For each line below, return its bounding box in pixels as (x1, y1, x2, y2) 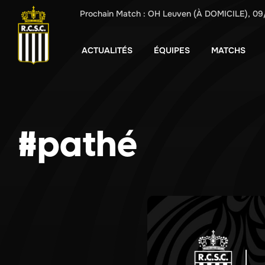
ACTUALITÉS (82, 45, 132, 56)
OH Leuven (146, 8, 193, 19)
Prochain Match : (80, 8, 146, 19)
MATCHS (211, 45, 245, 56)
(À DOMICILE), (193, 8, 250, 19)
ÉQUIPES (154, 45, 190, 56)
